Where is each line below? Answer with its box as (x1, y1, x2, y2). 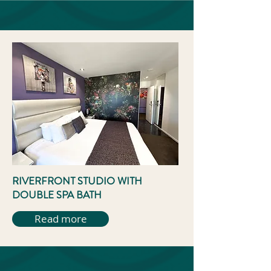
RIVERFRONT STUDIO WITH (12, 174, 142, 188)
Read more (34, 212, 87, 226)
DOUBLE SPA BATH (12, 188, 102, 202)
